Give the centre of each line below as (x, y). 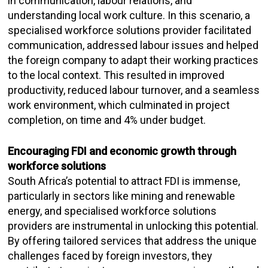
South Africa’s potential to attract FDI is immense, (124, 181)
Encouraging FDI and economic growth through (122, 151)
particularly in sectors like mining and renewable (122, 196)
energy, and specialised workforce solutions (112, 211)
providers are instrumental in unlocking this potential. (133, 226)
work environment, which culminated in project (119, 105)
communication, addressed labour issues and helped (133, 45)
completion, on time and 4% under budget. (107, 120)
